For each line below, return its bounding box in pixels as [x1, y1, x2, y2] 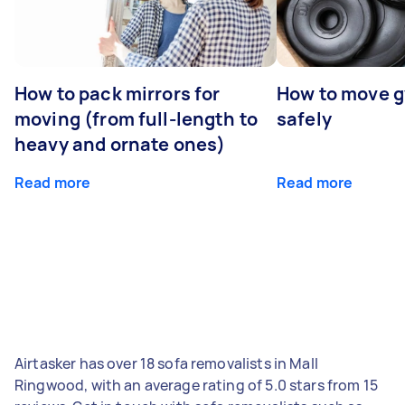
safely [277, 106, 332, 131]
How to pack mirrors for [14, 80, 221, 106]
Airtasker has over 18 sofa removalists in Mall [14, 353, 318, 373]
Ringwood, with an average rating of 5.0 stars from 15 [14, 374, 378, 395]
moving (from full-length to [14, 106, 259, 131]
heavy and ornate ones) [14, 131, 226, 156]
